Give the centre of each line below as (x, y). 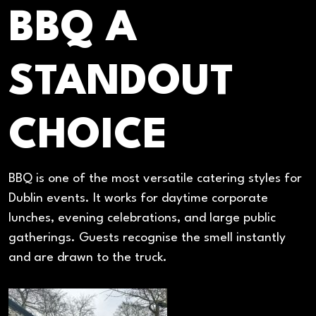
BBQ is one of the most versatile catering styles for (155, 179)
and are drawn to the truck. (88, 258)
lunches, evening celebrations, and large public (142, 219)
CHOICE (88, 137)
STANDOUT (121, 83)
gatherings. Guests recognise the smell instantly (147, 238)
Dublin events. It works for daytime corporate (138, 199)
